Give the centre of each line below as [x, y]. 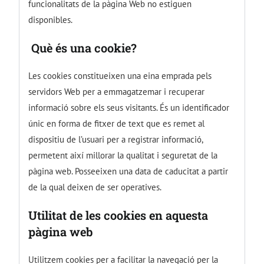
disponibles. [51, 19]
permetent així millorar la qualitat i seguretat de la [123, 155]
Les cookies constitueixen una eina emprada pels [120, 75]
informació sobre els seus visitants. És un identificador [129, 107]
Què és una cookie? [83, 47]
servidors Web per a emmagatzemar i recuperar [117, 91]
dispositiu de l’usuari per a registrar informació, [116, 139]
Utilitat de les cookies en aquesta [118, 215]
